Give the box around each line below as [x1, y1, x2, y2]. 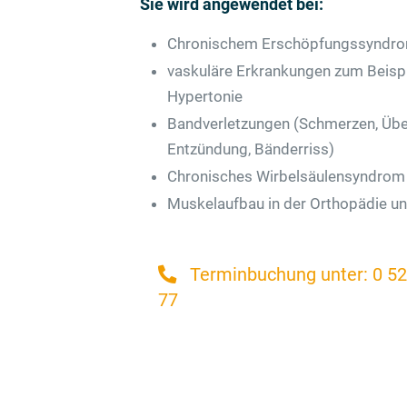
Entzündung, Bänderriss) [167, 140, 334, 158]
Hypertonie [167, 87, 243, 105]
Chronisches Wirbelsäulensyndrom [167, 167, 405, 185]
